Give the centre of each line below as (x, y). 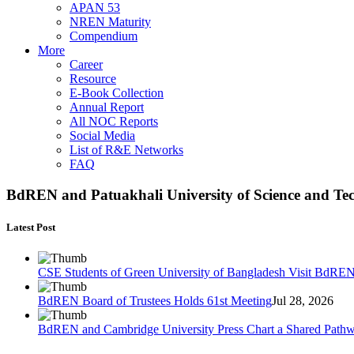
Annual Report (107, 107)
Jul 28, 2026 (303, 301)
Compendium (104, 36)
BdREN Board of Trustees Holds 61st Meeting (155, 301)
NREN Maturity (110, 22)
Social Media (102, 136)
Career (86, 64)
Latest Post (31, 227)
